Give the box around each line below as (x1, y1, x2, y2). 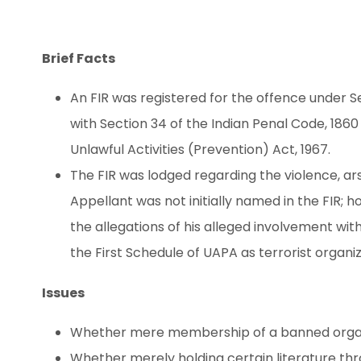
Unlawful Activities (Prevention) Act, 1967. (70, 140, 330, 159)
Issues (42, 284, 85, 302)
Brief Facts (42, 49, 115, 68)
